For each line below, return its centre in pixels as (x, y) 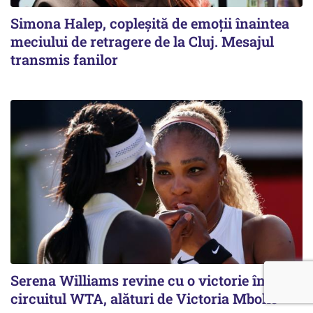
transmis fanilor (64, 59)
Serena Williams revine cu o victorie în (138, 280)
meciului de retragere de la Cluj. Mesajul (142, 41)
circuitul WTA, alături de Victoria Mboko (144, 298)
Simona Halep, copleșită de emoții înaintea (150, 23)
